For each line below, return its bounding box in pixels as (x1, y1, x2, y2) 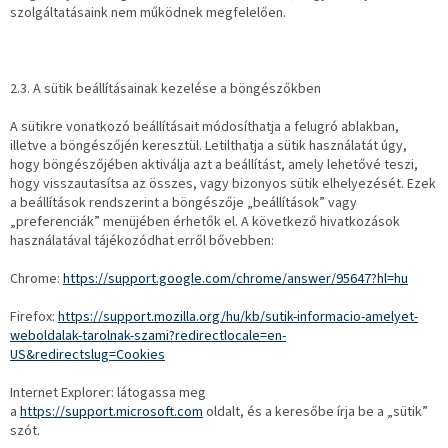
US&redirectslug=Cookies (10, 345, 165, 366)
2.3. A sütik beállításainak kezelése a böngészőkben (10, 79, 321, 100)
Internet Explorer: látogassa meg (10, 383, 206, 404)
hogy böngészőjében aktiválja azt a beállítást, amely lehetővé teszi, (10, 155, 418, 176)
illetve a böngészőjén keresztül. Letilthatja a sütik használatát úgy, (10, 136, 407, 157)
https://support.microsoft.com (20, 402, 203, 423)
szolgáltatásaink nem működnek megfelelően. (10, 3, 286, 24)
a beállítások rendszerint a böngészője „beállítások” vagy (10, 193, 357, 214)
